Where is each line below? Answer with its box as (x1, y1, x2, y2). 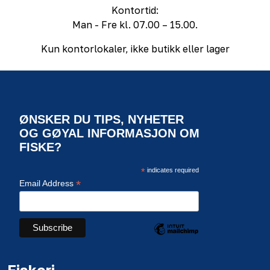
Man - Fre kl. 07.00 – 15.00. (72, 18, 198, 31)
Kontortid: (111, 4, 159, 16)
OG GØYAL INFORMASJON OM (19, 126, 199, 140)
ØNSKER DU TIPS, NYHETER (19, 112, 184, 126)
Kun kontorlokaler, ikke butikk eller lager (40, 42, 230, 55)
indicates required (145, 166, 199, 174)
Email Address (19, 178, 76, 188)
